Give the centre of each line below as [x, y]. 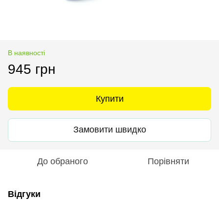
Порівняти [168, 161]
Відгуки [24, 194]
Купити [109, 99]
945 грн [32, 69]
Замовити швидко [109, 130]
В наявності [26, 53]
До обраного [63, 161]
